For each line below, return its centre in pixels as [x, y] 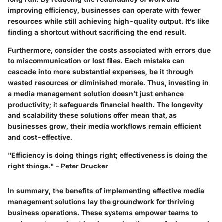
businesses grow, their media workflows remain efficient [105, 126]
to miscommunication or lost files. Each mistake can [96, 61]
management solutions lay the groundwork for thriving [101, 202]
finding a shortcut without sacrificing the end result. [97, 32]
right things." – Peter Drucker [58, 166]
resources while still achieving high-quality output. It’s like [109, 21]
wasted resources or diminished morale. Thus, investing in [108, 83]
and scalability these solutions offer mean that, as [92, 115]
